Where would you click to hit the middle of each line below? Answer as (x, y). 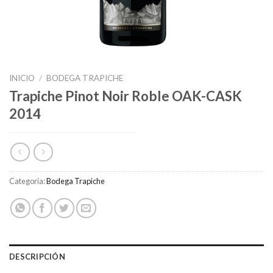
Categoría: (28, 181)
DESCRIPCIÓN (37, 257)
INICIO (22, 78)
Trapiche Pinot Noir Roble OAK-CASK (126, 96)
